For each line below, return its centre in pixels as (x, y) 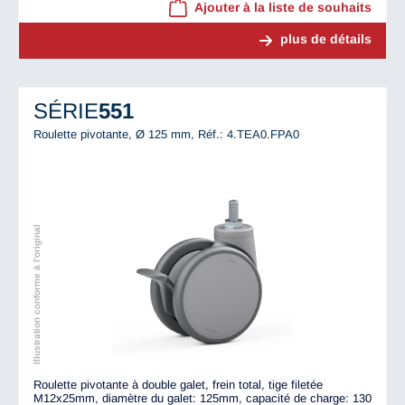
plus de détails (326, 39)
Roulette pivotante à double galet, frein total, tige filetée (178, 384)
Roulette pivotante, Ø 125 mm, (116, 134)
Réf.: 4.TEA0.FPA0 (249, 134)
